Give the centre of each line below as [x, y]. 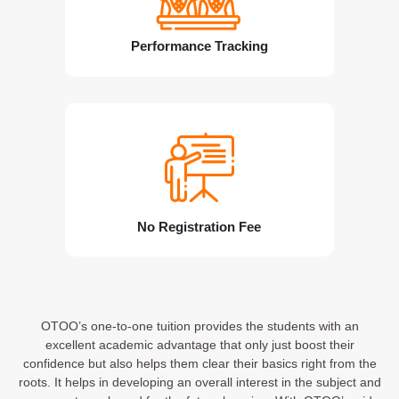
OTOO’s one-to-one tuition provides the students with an [199, 326]
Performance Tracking [199, 47]
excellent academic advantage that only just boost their [199, 345]
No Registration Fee [199, 228]
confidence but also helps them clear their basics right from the [199, 364]
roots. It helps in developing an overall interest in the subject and [199, 383]
